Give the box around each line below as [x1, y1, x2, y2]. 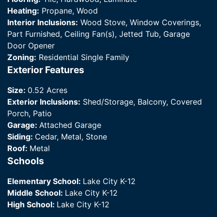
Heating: [7, 6, 39, 16]
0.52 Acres [28, 85, 67, 95]
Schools [7, 155, 44, 167]
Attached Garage [39, 120, 101, 130]
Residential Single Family [36, 52, 129, 62]
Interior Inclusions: [7, 17, 78, 28]
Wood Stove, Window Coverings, [78, 17, 201, 28]
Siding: [7, 132, 35, 142]
